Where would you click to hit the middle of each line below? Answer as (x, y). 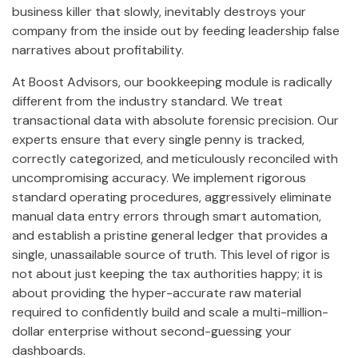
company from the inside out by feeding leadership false (176, 30)
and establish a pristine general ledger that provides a (170, 235)
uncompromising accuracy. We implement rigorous (159, 177)
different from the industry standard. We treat (147, 101)
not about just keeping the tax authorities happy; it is (167, 273)
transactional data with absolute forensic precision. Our (175, 120)
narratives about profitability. (98, 50)
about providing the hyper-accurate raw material (157, 292)
